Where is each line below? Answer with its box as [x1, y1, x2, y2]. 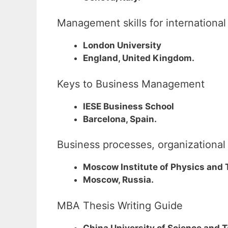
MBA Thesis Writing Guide [57, 199, 183, 212]
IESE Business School [83, 101, 174, 111]
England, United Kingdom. [83, 53, 194, 64]
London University [83, 40, 161, 51]
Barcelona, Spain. [83, 113, 157, 124]
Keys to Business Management [57, 77, 205, 90]
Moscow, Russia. [83, 175, 154, 185]
